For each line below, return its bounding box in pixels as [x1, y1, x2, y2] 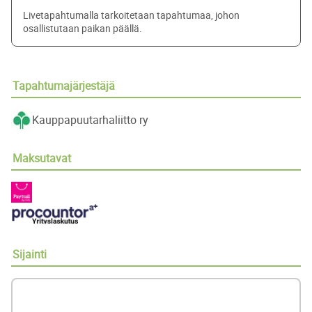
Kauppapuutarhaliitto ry [32, 112, 148, 127]
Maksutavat [13, 150, 71, 166]
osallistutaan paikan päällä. [23, 22, 142, 35]
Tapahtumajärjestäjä [13, 78, 115, 93]
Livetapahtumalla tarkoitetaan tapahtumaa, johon [23, 8, 240, 22]
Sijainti [13, 247, 47, 262]
